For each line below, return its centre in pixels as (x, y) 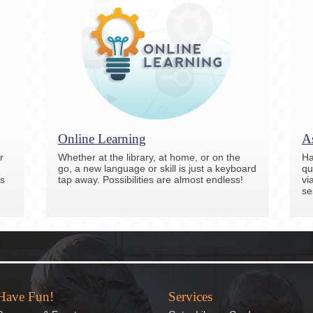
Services (191, 296)
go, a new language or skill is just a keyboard (157, 168)
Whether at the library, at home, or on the (149, 157)
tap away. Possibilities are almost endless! (150, 179)
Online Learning (102, 138)
